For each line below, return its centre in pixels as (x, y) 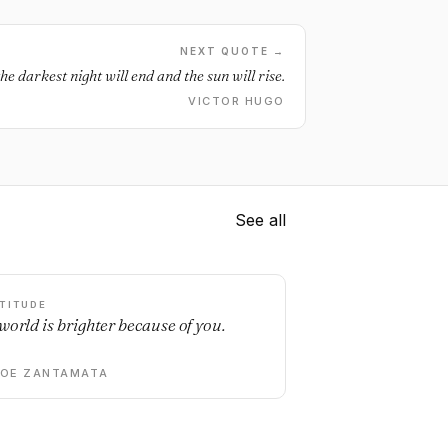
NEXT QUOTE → (232, 51)
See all (260, 220)
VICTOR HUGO (236, 101)
